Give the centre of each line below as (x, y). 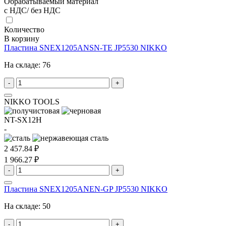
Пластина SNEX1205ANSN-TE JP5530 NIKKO (86, 47)
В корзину (22, 38)
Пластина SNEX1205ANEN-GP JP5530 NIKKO (86, 189)
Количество (24, 29)
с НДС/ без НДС (32, 10)
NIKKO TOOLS (32, 101)
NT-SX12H (23, 120)
